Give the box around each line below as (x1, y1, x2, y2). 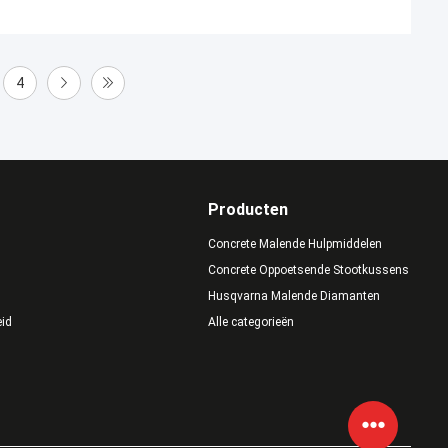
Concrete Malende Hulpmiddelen (207, 237, 382, 251)
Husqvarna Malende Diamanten (207, 289, 380, 303)
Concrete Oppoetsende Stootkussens (207, 263, 409, 277)
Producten (207, 200, 288, 219)
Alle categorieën (207, 315, 294, 329)
